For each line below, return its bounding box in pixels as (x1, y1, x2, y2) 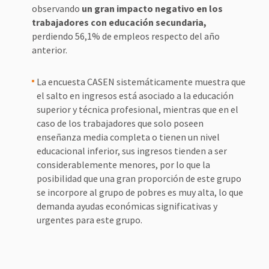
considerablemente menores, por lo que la (36, 159, 210, 171)
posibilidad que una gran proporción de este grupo (36, 172, 241, 184)
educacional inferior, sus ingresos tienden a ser (36, 145, 227, 157)
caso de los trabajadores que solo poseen (36, 117, 204, 129)
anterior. (31, 44, 67, 56)
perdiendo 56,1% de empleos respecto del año (31, 30, 220, 42)
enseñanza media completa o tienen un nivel (36, 131, 220, 143)
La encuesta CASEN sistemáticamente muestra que (36, 76, 246, 88)
